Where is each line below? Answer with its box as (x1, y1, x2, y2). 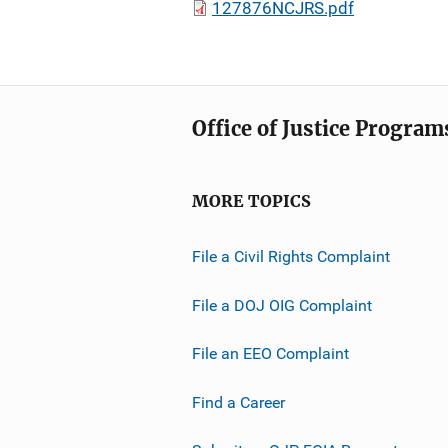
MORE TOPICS (192, 192, 311, 211)
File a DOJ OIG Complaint (192, 295, 372, 315)
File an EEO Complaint (192, 343, 349, 363)
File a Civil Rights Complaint (192, 246, 390, 266)
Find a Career (192, 392, 285, 412)
